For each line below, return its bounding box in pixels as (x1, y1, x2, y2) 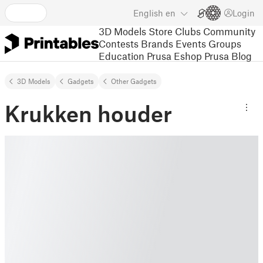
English (133, 8, 163, 18)
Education (99, 49, 144, 62)
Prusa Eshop (147, 49, 202, 62)
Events (176, 37, 206, 49)
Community (203, 25, 255, 37)
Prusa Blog (204, 49, 252, 62)
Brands (141, 37, 173, 49)
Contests (99, 37, 139, 49)
